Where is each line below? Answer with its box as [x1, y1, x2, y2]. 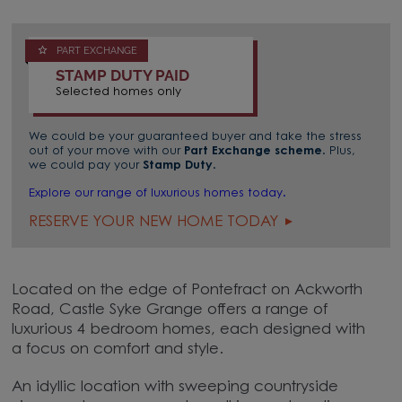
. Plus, [322, 145, 356, 158]
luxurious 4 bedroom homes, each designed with [12, 322, 366, 337]
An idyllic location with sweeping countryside [12, 380, 339, 395]
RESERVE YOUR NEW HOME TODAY [29, 215, 279, 231]
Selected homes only [56, 85, 182, 98]
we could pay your [29, 160, 140, 172]
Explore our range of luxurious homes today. [29, 188, 287, 200]
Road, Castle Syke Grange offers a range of [12, 302, 328, 318]
